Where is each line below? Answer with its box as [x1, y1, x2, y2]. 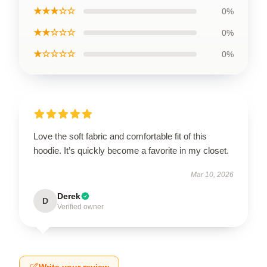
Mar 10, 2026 [191, 170, 234, 179]
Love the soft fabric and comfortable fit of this [33, 131, 207, 141]
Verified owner [57, 203, 104, 211]
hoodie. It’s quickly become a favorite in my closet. [33, 145, 229, 156]
